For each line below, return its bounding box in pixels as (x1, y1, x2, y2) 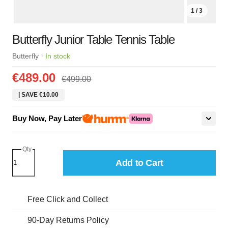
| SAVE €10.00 (18, 91, 59, 99)
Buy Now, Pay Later (12, 114, 82, 123)
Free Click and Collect (27, 194, 108, 204)
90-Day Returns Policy (27, 215, 109, 224)
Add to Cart (115, 157, 164, 168)
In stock (45, 52, 71, 61)
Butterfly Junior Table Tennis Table (12, 33, 175, 47)
